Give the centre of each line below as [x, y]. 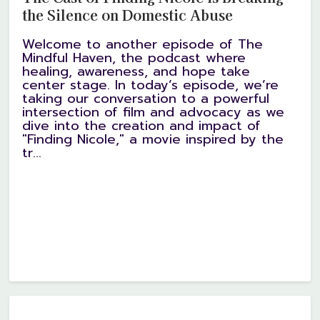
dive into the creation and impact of [142, 125]
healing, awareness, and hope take [136, 71]
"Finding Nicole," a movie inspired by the [153, 139]
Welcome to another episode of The [143, 44]
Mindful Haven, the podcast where [134, 57]
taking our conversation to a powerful [146, 98]
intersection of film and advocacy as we [154, 112]
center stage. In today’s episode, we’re [151, 85]
